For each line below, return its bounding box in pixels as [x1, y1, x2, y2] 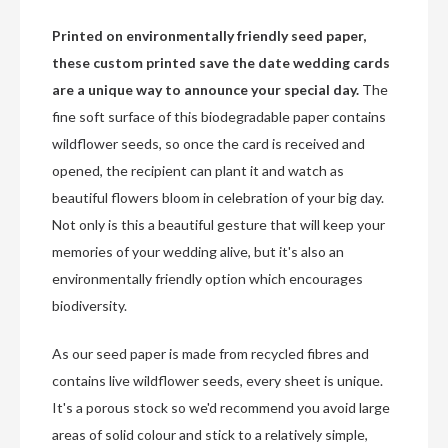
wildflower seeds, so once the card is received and [52, 135, 365, 153]
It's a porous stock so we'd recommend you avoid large [52, 399, 390, 417]
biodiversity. [52, 297, 127, 315]
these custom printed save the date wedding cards [52, 54, 390, 72]
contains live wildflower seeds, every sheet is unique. [52, 372, 383, 390]
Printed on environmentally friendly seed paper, [52, 27, 366, 45]
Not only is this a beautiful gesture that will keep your [52, 216, 385, 234]
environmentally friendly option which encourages [52, 270, 363, 288]
